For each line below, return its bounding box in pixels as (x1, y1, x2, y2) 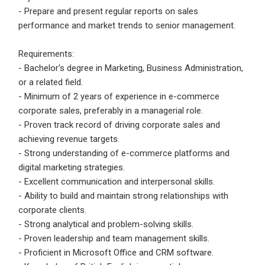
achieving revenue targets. (18, 134, 119, 144)
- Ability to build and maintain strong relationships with (18, 190, 228, 201)
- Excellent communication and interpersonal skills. (18, 176, 215, 187)
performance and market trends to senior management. (18, 20, 235, 31)
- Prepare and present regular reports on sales (18, 6, 198, 17)
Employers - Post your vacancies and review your (9, 15, 223, 27)
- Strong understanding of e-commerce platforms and (18, 148, 230, 159)
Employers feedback (9, 68, 98, 80)
